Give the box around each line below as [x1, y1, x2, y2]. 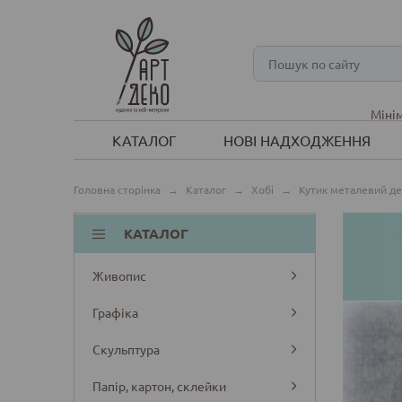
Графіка [92, 303, 138, 320]
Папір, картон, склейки [92, 377, 226, 394]
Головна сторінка [74, 182, 161, 197]
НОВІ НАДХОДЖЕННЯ [223, 131, 371, 150]
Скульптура [92, 340, 160, 357]
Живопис [92, 267, 146, 284]
